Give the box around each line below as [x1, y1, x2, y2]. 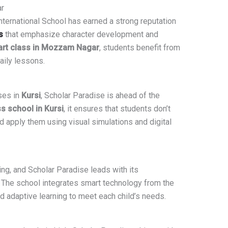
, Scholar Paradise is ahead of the [40, 91, 160, 101]
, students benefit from [99, 43, 180, 53]
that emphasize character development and [3, 30, 158, 40]
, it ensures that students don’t [63, 104, 170, 114]
